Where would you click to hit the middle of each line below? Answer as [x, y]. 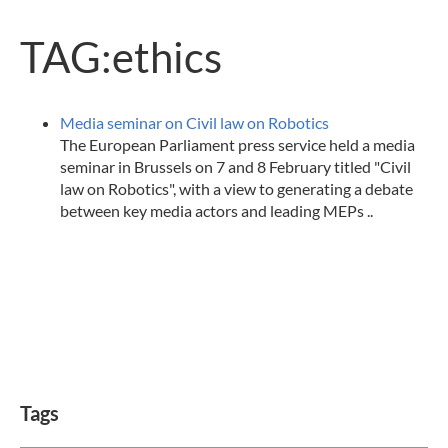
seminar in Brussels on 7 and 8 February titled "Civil [235, 166]
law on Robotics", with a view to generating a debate [236, 188]
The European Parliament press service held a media [237, 144]
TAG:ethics [121, 57]
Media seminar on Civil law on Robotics [194, 122]
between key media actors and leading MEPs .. [216, 210]
